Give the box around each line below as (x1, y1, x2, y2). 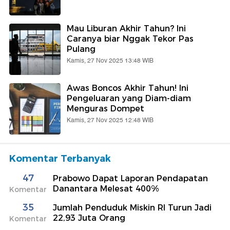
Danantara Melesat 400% (53, 184, 159, 194)
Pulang (67, 44, 95, 54)
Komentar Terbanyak (9, 153, 111, 165)
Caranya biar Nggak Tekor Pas (67, 34, 194, 44)
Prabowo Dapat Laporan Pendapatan (53, 174, 208, 184)
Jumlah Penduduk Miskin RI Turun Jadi (53, 203, 212, 213)
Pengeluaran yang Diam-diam (67, 93, 191, 104)
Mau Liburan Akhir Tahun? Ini (67, 24, 186, 34)
